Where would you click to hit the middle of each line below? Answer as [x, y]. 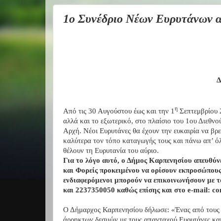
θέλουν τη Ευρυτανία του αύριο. [111, 150]
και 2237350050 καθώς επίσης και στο [125, 190]
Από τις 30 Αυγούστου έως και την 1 [119, 111]
